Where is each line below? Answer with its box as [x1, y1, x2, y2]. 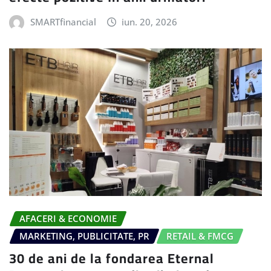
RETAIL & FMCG [166, 230, 233, 243]
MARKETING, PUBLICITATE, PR [19, 230, 149, 243]
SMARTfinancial [30, 16, 96, 28]
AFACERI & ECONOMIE [19, 212, 117, 225]
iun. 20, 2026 [122, 16, 178, 28]
